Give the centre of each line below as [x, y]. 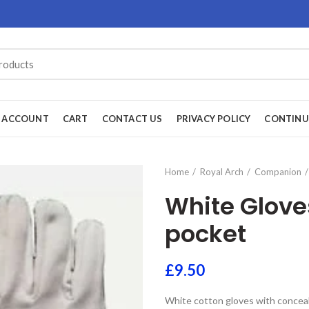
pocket [206, 234]
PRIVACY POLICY [213, 118]
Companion [278, 172]
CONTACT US [132, 118]
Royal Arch [222, 172]
